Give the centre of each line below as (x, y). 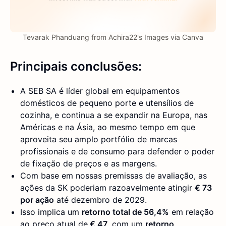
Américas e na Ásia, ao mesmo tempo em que (108, 127)
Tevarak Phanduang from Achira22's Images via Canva (113, 37)
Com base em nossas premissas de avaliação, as (114, 176)
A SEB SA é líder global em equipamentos (100, 91)
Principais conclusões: (76, 67)
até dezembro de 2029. (100, 200)
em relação (191, 212)
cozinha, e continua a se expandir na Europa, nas (114, 115)
